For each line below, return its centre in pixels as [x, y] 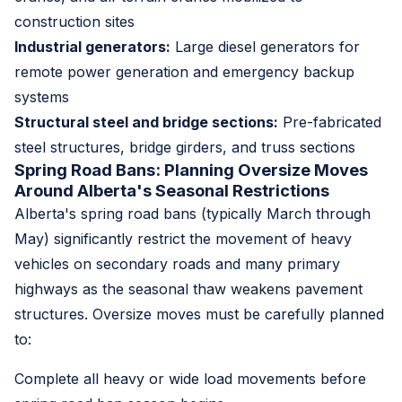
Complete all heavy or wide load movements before [190, 378]
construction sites [74, 21]
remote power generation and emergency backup [184, 71]
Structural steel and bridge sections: [146, 122]
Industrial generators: [92, 46]
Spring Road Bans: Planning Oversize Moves [191, 169]
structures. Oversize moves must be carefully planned [199, 314]
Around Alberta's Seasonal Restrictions [172, 190]
